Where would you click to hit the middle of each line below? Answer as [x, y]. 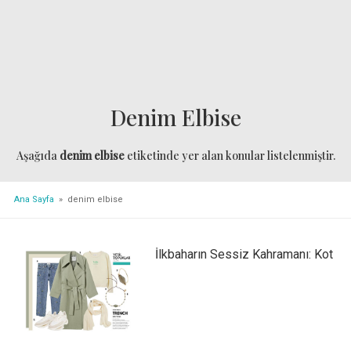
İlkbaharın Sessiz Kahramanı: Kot [244, 254]
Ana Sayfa [34, 199]
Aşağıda [38, 156]
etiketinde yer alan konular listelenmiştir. [230, 156]
